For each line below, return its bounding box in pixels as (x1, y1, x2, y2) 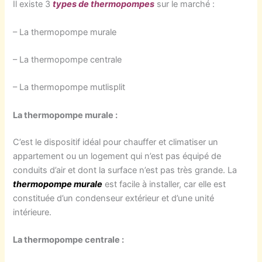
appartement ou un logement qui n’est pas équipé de (13, 150, 222, 161)
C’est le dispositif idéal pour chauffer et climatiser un (13, 136, 219, 147)
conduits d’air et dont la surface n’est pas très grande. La (13, 164, 237, 175)
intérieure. (13, 206, 52, 218)
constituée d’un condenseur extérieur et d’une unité (13, 192, 215, 204)
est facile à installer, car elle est (102, 178, 226, 189)
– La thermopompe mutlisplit (13, 82, 126, 93)
